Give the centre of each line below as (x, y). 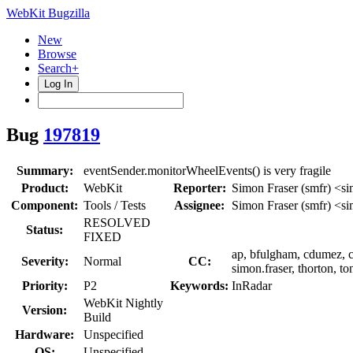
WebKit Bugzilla (48, 13)
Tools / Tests (115, 205)
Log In (58, 84)
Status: (45, 229)
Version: (45, 310)
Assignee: (199, 205)
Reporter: (199, 188)
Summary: (45, 170)
